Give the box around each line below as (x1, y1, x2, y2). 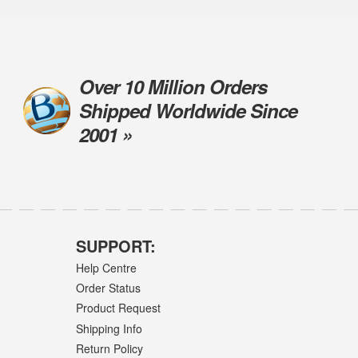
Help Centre (75, 260, 137, 276)
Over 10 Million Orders (78, 73, 267, 101)
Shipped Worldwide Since (78, 97, 297, 125)
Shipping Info (75, 320, 142, 336)
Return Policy (75, 340, 143, 356)
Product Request (75, 300, 161, 316)
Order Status (75, 280, 141, 296)
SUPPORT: (75, 234, 156, 258)
